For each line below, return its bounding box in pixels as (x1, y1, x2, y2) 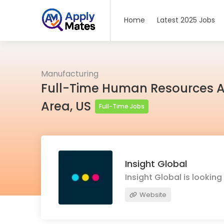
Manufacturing (41, 68, 98, 79)
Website (138, 189, 166, 199)
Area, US (41, 98, 94, 114)
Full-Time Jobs (99, 102, 144, 110)
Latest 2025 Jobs (157, 15, 215, 25)
